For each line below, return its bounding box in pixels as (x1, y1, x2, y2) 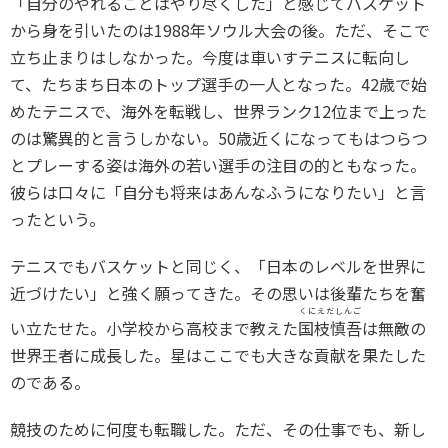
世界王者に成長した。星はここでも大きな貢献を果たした (10, 343, 426, 367)
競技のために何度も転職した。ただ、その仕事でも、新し (10, 417, 426, 441)
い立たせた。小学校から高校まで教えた (10, 316, 298, 340)
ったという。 (10, 207, 105, 231)
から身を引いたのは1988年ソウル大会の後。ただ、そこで (10, 18, 430, 42)
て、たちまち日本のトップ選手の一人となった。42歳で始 (10, 72, 427, 96)
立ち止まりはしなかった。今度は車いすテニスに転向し (10, 45, 410, 69)
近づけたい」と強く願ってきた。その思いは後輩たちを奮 (10, 281, 426, 305)
